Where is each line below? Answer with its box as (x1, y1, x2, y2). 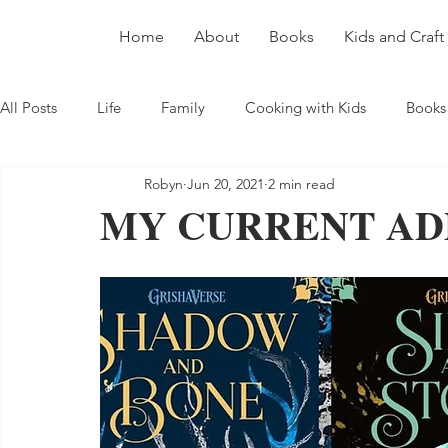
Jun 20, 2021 (187, 174, 264, 193)
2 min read (268, 174, 335, 193)
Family (161, 97, 205, 117)
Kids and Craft (344, 27, 444, 46)
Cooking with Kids (245, 97, 366, 117)
